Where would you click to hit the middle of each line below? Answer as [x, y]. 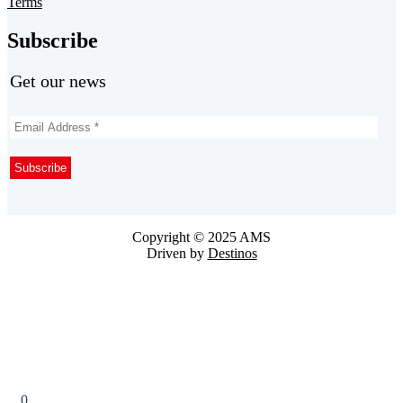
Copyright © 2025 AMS [201, 237]
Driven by [177, 253]
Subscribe [53, 41]
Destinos [232, 253]
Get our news [58, 81]
